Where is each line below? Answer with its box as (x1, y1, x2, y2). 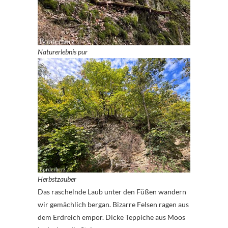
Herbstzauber (38, 175, 76, 184)
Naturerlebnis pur (38, 47, 88, 56)
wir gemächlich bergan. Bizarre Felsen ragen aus (38, 200, 189, 209)
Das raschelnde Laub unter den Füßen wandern (38, 187, 186, 196)
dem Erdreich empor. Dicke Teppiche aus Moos (38, 213, 185, 222)
